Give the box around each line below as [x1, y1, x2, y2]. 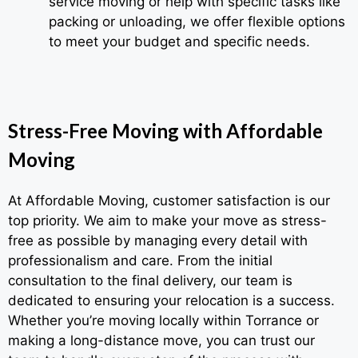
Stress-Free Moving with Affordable [8, 119, 323, 143]
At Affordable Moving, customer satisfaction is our [8, 193, 330, 209]
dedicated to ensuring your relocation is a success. [8, 292, 335, 309]
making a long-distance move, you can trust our [8, 332, 315, 349]
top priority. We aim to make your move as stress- [8, 213, 327, 229]
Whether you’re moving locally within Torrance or [8, 312, 319, 329]
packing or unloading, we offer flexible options [49, 13, 345, 30]
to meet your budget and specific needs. [49, 33, 310, 50]
